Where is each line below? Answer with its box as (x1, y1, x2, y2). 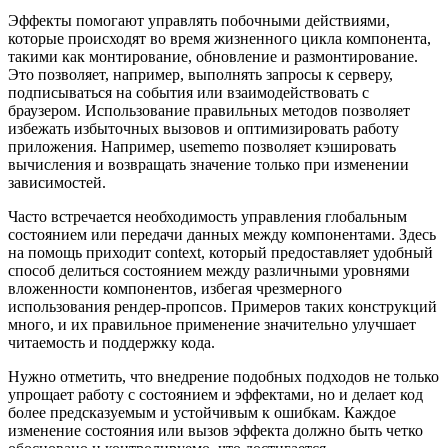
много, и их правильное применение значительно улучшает (8, 315, 416, 333)
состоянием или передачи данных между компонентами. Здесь (8, 225, 436, 243)
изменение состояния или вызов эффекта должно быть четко (8, 421, 423, 439)
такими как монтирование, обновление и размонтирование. (8, 47, 418, 65)
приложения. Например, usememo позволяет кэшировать (8, 137, 396, 155)
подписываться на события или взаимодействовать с (8, 83, 369, 101)
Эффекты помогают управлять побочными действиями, (8, 11, 390, 29)
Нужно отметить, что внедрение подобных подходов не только (8, 367, 439, 385)
